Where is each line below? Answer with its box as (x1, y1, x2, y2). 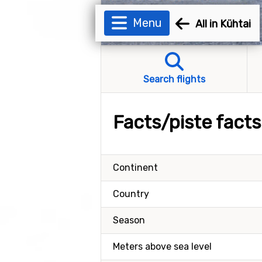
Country (113, 188, 149, 199)
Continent (113, 162, 158, 173)
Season (113, 215, 145, 226)
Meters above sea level (113, 241, 212, 252)
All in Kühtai (195, 17, 251, 30)
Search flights (143, 74, 205, 85)
